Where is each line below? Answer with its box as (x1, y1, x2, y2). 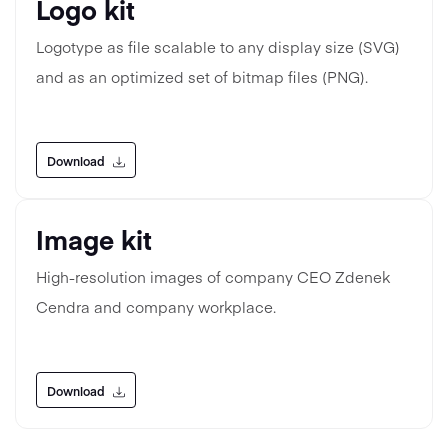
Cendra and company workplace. (36, 295, 276, 317)
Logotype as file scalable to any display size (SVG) (36, 35, 400, 57)
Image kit (36, 220, 152, 257)
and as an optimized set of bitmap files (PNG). (36, 65, 368, 87)
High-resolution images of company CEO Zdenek (36, 265, 390, 287)
